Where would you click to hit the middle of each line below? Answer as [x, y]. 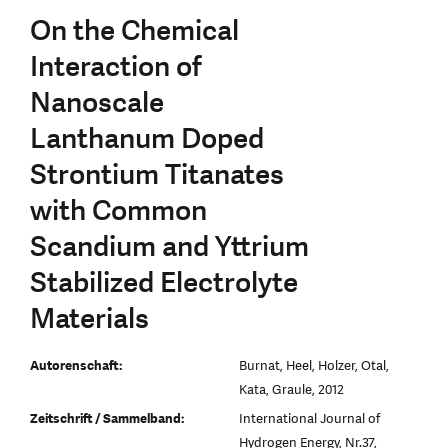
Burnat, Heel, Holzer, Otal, [314, 365]
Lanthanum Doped [147, 138]
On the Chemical [134, 30]
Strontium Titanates [157, 174]
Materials [89, 318]
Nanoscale [97, 102]
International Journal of [309, 418]
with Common [118, 210]
